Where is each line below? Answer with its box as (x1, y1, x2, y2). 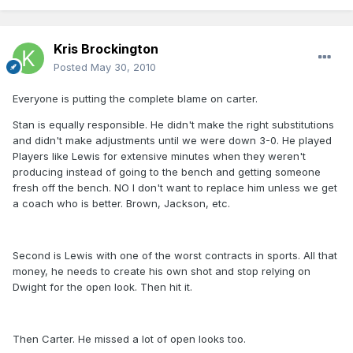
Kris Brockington (54, 41, 158, 58)
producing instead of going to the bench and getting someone (13, 165, 321, 179)
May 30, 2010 (91, 61, 156, 74)
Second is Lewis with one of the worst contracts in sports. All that (13, 249, 337, 262)
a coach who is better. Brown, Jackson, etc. (13, 197, 230, 210)
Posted (54, 61, 91, 74)
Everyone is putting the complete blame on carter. (13, 92, 258, 106)
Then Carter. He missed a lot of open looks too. (13, 333, 246, 346)
